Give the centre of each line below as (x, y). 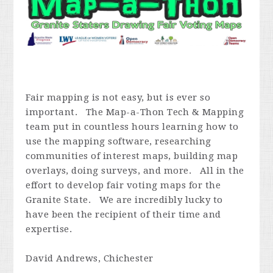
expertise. (50, 229)
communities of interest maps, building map (132, 156)
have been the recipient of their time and (123, 214)
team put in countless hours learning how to (132, 126)
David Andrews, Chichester (90, 258)
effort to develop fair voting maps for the (123, 185)
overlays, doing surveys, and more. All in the (135, 170)
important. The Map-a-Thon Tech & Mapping (135, 112)
